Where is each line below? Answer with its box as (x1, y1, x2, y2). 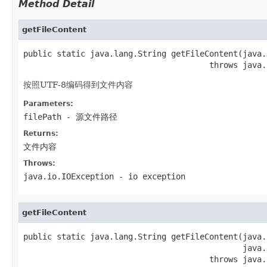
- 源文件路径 (61, 111, 117, 122)
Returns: (23, 129, 58, 138)
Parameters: (23, 99, 73, 108)
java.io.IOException (23, 171, 114, 181)
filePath (23, 111, 61, 122)
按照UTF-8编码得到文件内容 (23, 79, 133, 89)
